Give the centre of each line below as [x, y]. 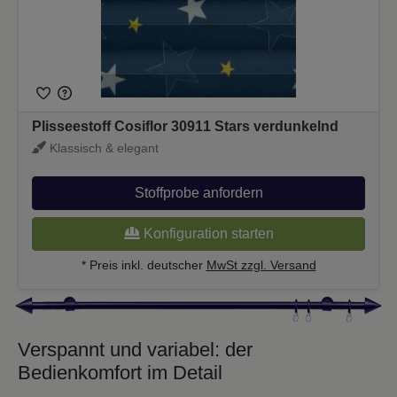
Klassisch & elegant [102, 148]
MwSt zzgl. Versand [261, 265]
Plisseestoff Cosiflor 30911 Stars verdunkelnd [185, 126]
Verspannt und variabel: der [135, 349]
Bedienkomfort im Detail [120, 372]
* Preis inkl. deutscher [144, 265]
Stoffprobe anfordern [198, 192]
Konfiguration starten [206, 233]
